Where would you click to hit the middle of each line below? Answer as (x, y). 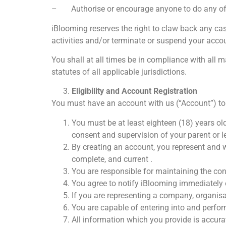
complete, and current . (112, 159)
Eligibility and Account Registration (134, 91)
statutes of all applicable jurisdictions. (119, 72)
